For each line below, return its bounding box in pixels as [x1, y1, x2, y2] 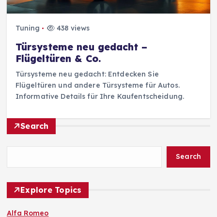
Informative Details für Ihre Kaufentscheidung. [15, 92, 185, 101]
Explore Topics [20, 185, 82, 195]
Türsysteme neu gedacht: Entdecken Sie [15, 69, 159, 78]
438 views [54, 24, 90, 33]
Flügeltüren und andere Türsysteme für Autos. [15, 80, 180, 90]
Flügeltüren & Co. [15, 52, 101, 64]
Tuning [15, 24, 40, 33]
